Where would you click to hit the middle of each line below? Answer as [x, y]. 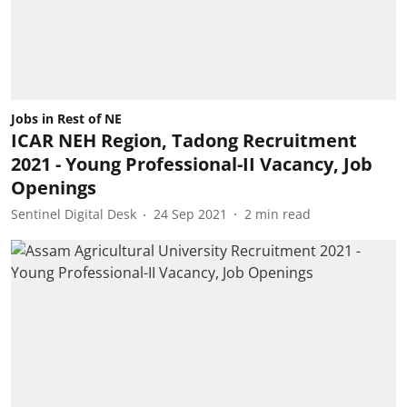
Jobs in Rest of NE [66, 118]
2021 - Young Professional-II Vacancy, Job [192, 164]
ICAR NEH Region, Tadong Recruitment [184, 140]
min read [283, 214]
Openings [54, 187]
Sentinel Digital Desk [74, 214]
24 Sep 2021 [190, 214]
